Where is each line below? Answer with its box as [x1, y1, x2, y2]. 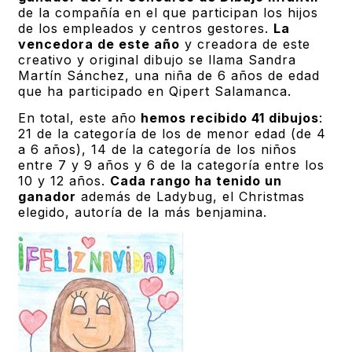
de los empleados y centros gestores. [18, 20, 274, 36]
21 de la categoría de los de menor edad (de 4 [18, 126, 327, 142]
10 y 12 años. [18, 173, 111, 189]
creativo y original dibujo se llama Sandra [18, 51, 297, 68]
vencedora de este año [18, 35, 181, 52]
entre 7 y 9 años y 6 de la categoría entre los [18, 157, 325, 174]
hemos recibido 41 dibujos [137, 110, 320, 126]
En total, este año [18, 110, 137, 126]
